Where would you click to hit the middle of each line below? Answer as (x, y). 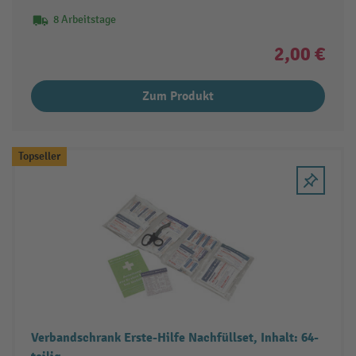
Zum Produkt (178, 96)
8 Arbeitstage (84, 19)
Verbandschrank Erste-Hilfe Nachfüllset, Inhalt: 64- (174, 337)
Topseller (39, 156)
